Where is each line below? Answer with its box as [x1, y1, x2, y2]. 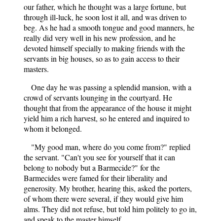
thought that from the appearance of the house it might [24, 102, 191, 113]
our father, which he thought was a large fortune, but [24, 1, 186, 12]
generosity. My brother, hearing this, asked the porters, [24, 183, 192, 193]
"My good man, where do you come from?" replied [31, 141, 190, 152]
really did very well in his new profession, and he [24, 32, 176, 43]
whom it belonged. [24, 123, 82, 134]
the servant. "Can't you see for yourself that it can [24, 151, 175, 162]
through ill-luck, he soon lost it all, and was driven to [24, 11, 186, 22]
